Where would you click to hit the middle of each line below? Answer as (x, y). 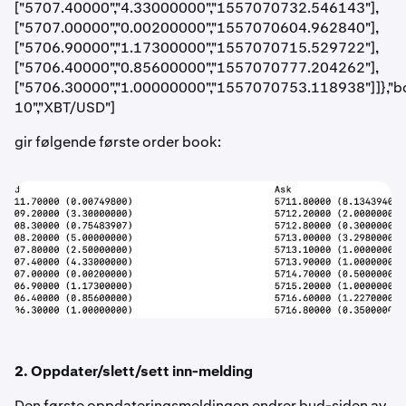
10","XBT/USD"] (65, 107)
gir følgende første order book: (118, 142)
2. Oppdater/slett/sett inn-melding (134, 371)
